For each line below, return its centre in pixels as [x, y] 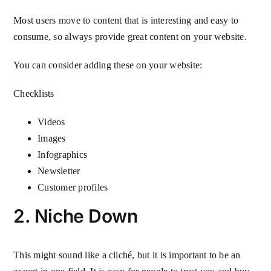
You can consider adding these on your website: [108, 65]
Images [52, 138]
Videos [53, 122]
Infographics [63, 154]
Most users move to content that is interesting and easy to [126, 20]
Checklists [35, 93]
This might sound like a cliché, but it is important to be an [127, 255]
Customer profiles [74, 187]
